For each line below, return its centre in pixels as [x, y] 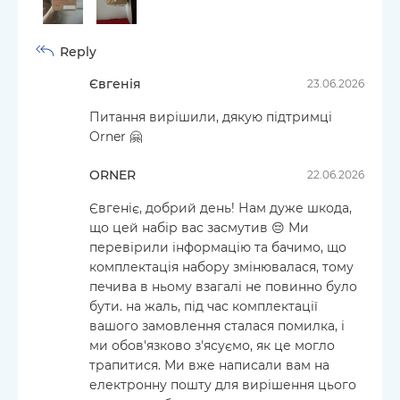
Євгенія [115, 83]
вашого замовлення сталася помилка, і [217, 325]
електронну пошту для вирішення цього [223, 384]
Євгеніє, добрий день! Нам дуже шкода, [221, 208]
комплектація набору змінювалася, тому [221, 267]
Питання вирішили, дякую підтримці [211, 117]
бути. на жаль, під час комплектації [204, 306]
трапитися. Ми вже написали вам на [209, 365]
